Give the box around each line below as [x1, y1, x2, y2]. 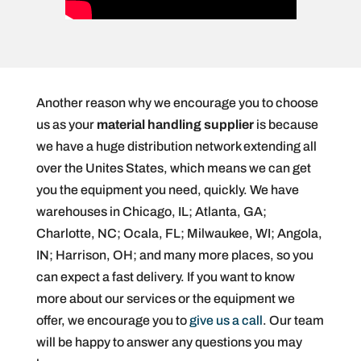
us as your [35, 118, 97, 132]
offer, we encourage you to [35, 313, 189, 328]
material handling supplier [96, 118, 254, 132]
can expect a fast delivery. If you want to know [35, 270, 295, 284]
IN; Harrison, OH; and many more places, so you [35, 248, 313, 263]
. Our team [262, 313, 324, 328]
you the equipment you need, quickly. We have [35, 183, 299, 197]
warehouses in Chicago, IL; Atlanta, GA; [35, 205, 267, 219]
